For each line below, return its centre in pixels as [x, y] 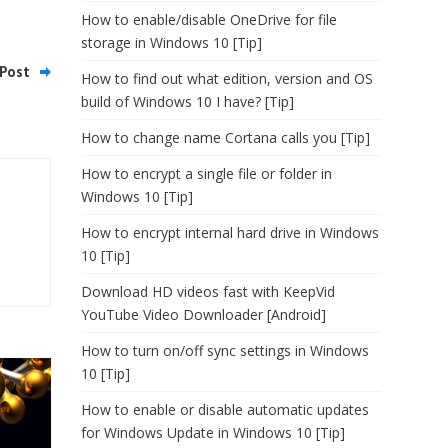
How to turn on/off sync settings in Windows [225, 350]
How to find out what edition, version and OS [227, 78]
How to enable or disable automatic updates [225, 409]
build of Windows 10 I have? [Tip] [187, 101]
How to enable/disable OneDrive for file [209, 19]
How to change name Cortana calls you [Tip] [225, 137]
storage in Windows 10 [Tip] [171, 42]
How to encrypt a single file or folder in [206, 173]
